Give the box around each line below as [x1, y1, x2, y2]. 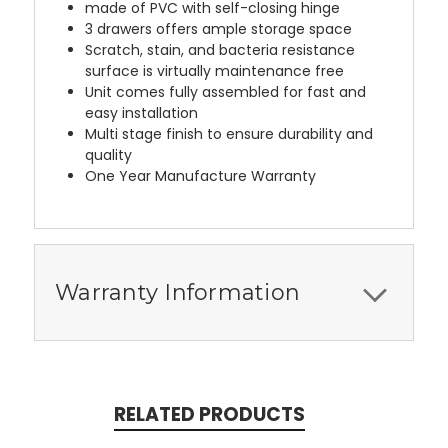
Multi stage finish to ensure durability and [85, 124, 374, 145]
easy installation [85, 103, 199, 124]
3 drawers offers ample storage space [85, 19, 353, 40]
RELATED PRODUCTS [113, 401, 305, 429]
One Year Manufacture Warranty [85, 166, 317, 187]
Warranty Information [55, 279, 300, 307]
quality [85, 145, 133, 166]
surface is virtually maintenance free [85, 61, 345, 82]
